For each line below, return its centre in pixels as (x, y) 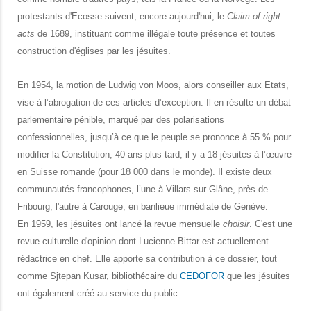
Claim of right (254, 17)
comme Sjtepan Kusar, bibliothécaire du (99, 276)
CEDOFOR (202, 276)
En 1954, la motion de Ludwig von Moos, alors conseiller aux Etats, (153, 85)
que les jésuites (257, 276)
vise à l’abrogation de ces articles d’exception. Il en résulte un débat (154, 103)
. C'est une (271, 224)
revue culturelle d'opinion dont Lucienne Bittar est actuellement (143, 242)
